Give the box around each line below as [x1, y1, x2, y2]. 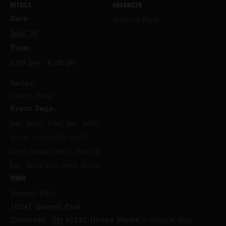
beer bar [47, 118, 79, 128]
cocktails [33, 132, 66, 142]
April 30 [10, 28, 38, 38]
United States [90, 214, 140, 224]
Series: [10, 78, 36, 88]
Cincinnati [10, 214, 46, 224]
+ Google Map [142, 214, 194, 224]
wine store [62, 160, 100, 170]
